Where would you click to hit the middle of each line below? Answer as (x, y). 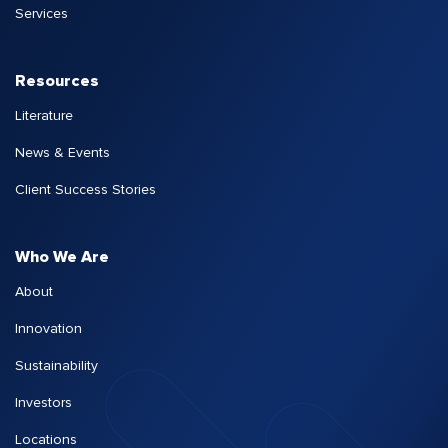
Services (41, 14)
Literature (44, 116)
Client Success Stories (85, 190)
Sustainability (56, 366)
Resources (57, 81)
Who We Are (62, 257)
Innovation (48, 329)
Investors (43, 403)
